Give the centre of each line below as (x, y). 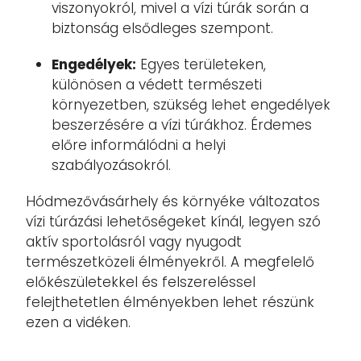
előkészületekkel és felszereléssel (141, 282)
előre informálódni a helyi (139, 145)
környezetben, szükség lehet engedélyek (191, 105)
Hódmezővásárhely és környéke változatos (173, 201)
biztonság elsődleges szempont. (162, 28)
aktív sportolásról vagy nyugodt (134, 242)
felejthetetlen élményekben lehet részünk (170, 302)
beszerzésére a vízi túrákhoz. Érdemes (182, 125)
